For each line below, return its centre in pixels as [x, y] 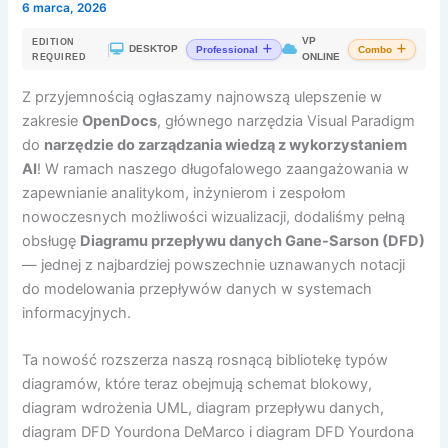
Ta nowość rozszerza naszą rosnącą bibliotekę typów [205, 360]
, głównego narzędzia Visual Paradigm [286, 120]
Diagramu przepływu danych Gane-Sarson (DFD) [253, 240]
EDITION [53, 42]
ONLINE [320, 57]
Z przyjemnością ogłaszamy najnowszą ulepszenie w [202, 96]
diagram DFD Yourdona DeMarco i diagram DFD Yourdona [218, 432]
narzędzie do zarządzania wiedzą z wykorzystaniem [226, 144]
